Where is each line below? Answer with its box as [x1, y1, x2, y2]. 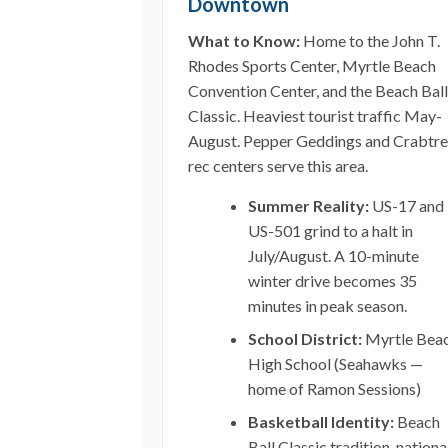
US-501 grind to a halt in [248, 221, 413, 240]
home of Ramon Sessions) [248, 379, 421, 398]
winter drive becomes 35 [248, 271, 417, 290]
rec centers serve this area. [188, 156, 368, 175]
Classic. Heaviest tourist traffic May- [188, 106, 442, 125]
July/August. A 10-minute [248, 246, 419, 265]
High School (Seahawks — [248, 354, 423, 373]
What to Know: [188, 31, 300, 50]
